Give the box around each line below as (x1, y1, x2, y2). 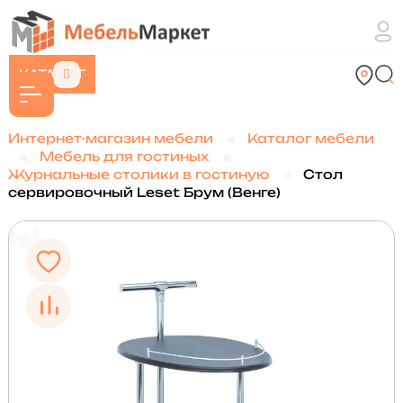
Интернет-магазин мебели (7, 130, 213, 146)
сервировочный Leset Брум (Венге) (7, 184, 281, 200)
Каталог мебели (246, 130, 374, 146)
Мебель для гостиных (39, 148, 209, 164)
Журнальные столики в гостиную (7, 166, 269, 182)
